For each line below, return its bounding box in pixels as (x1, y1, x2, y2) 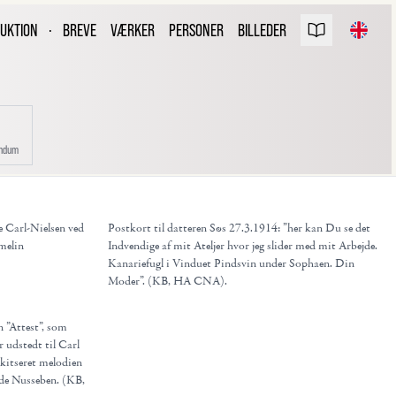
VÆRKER (110, 20, 155, 40)
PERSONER (169, 20, 224, 40)
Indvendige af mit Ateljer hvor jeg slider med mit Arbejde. (108, 238, 377, 254)
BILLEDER (238, 20, 286, 40)
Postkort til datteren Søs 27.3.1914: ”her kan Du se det (108, 220, 370, 236)
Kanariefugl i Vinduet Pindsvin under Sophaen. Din (108, 255, 354, 271)
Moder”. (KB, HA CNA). (108, 273, 227, 289)
